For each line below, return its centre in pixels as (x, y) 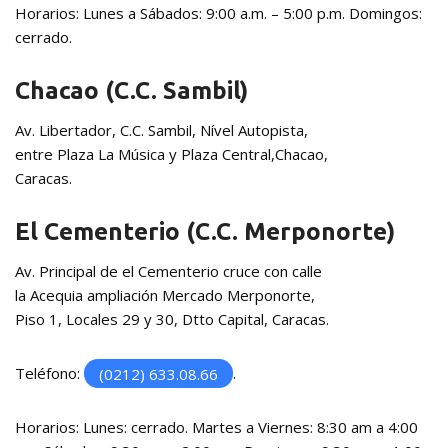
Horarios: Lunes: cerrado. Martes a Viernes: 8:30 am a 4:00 (216, 427)
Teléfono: (49, 373)
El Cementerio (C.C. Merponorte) (205, 232)
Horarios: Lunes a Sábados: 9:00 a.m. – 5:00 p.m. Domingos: (218, 13)
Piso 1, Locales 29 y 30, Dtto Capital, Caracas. (172, 319)
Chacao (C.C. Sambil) (131, 91)
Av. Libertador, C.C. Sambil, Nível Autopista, (161, 130)
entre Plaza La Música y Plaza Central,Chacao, (171, 154)
